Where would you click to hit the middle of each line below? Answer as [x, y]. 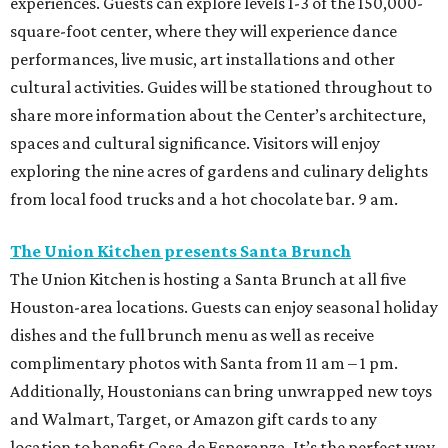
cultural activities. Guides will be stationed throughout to [221, 87]
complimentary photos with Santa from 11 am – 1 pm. [204, 363]
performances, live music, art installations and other [202, 59]
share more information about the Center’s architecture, [218, 115]
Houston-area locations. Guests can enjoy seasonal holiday [224, 307]
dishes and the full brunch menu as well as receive [192, 335]
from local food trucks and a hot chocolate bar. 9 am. [204, 199]
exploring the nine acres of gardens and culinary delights [219, 171]
